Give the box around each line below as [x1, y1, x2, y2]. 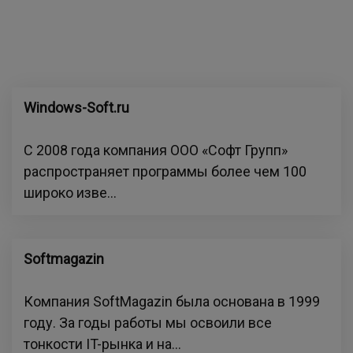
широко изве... [24, 184, 117, 201]
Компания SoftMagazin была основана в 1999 [24, 293, 320, 310]
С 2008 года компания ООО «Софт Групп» [24, 142, 288, 158]
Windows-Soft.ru [24, 99, 129, 116]
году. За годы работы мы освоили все [24, 314, 272, 331]
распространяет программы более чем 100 [24, 163, 307, 180]
